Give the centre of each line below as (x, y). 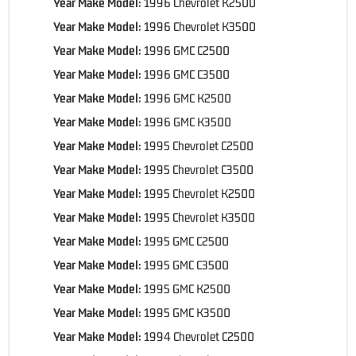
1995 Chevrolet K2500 (199, 193)
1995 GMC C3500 (186, 264)
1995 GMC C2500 (186, 240)
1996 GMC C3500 (187, 74)
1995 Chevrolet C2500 (199, 145)
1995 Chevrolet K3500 (199, 217)
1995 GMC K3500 (187, 312)
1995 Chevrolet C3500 (199, 169)
